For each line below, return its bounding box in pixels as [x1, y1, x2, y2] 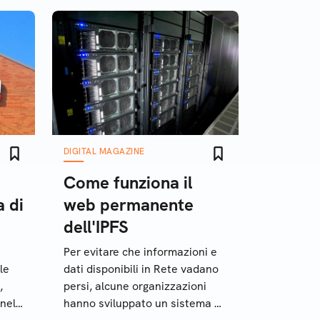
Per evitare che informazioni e [64, 244, 217, 259]
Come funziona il [64, 171, 192, 194]
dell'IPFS [64, 216, 129, 238]
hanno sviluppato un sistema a [64, 296, 221, 311]
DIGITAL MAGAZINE [64, 146, 145, 157]
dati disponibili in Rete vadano [64, 261, 219, 276]
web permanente [64, 194, 194, 216]
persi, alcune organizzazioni [64, 279, 206, 294]
